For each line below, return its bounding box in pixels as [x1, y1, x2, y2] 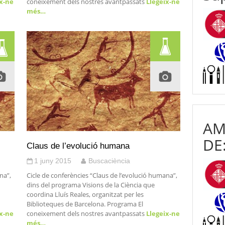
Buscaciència [88, 157, 130, 165]
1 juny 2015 [34, 157, 71, 165]
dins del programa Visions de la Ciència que [26, 180, 155, 189]
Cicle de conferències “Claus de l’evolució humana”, [26, 171, 177, 180]
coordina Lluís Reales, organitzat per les [26, 190, 144, 199]
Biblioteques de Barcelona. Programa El [26, 199, 143, 208]
